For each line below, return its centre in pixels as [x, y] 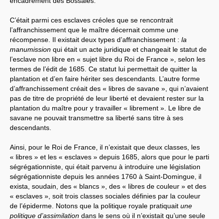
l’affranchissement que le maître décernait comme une [94, 30]
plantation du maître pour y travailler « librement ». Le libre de [105, 108]
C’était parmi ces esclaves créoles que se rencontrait [91, 20]
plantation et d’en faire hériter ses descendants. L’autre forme [105, 78]
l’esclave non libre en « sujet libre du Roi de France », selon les [108, 59]
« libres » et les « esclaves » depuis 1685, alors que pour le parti [109, 157]
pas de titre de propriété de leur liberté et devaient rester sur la [107, 98]
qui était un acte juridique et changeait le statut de [129, 49]
